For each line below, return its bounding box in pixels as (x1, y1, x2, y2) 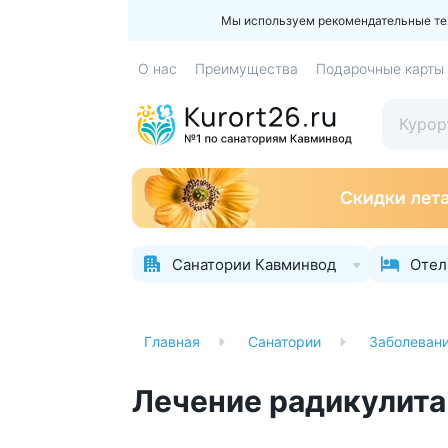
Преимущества (195, 60, 298, 77)
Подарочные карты (316, 60, 444, 77)
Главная (144, 333, 200, 350)
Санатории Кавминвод (172, 254, 336, 274)
